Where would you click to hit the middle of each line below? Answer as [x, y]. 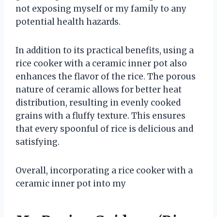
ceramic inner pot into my [71, 184]
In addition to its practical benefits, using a [105, 51]
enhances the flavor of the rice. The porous [106, 77]
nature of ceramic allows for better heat [99, 90]
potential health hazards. [68, 22]
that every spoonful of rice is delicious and [104, 129]
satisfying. [38, 142]
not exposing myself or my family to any [101, 9]
